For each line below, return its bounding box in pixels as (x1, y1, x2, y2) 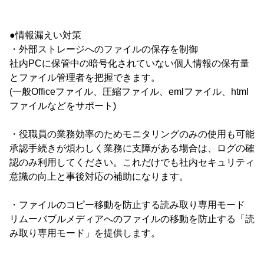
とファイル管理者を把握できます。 (9, 72, 160, 82)
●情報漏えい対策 (9, 29, 81, 40)
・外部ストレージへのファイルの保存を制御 (9, 44, 198, 54)
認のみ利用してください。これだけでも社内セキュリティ (9, 157, 255, 167)
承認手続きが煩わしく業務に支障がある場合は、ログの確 (9, 143, 255, 153)
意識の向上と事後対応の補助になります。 (9, 171, 189, 181)
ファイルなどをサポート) (9, 100, 116, 111)
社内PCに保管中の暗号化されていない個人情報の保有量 (9, 58, 249, 68)
